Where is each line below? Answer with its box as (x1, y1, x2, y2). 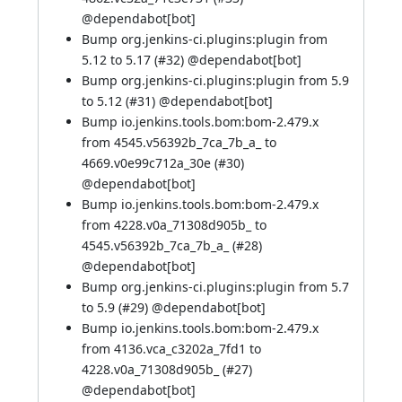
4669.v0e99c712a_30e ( (82, 154, 218, 171)
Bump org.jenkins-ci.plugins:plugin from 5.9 (82, 72, 349, 89)
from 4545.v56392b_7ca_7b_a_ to (82, 134, 276, 151)
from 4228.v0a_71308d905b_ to (82, 216, 267, 233)
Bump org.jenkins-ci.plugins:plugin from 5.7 (82, 278, 349, 295)
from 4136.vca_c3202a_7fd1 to (82, 340, 261, 357)
